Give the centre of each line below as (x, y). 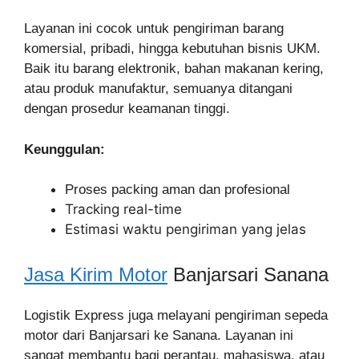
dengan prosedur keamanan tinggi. (127, 109)
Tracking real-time (123, 209)
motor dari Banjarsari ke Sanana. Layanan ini (159, 335)
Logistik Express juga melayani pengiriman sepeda (176, 315)
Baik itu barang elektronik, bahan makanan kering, (174, 69)
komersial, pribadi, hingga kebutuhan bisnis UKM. (172, 48)
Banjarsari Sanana (248, 274)
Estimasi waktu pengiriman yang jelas (186, 229)
